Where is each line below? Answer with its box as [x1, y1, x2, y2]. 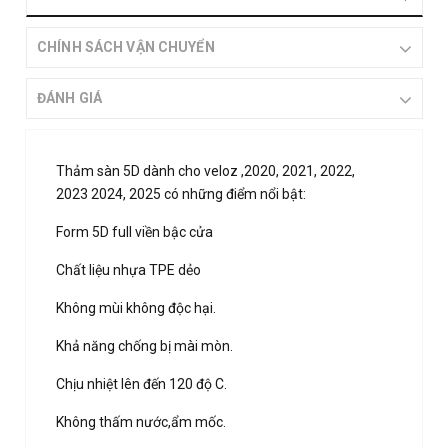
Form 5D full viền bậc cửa [56, 224, 213, 240]
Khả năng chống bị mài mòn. [56, 338, 233, 354]
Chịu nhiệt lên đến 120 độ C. [56, 376, 227, 392]
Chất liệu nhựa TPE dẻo [56, 262, 201, 278]
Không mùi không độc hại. [56, 300, 216, 316]
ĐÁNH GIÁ [37, 90, 103, 106]
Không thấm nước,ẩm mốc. [56, 414, 226, 430]
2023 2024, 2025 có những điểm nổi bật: [56, 186, 306, 202]
